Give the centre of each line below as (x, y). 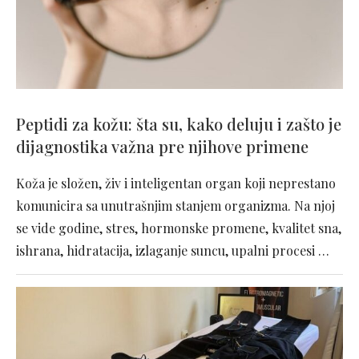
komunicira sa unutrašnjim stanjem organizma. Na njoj (175, 206)
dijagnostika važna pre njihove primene (162, 147)
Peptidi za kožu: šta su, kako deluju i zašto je (179, 124)
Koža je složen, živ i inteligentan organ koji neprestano (176, 184)
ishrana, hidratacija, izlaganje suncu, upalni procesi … (173, 251)
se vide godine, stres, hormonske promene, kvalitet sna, (179, 228)
